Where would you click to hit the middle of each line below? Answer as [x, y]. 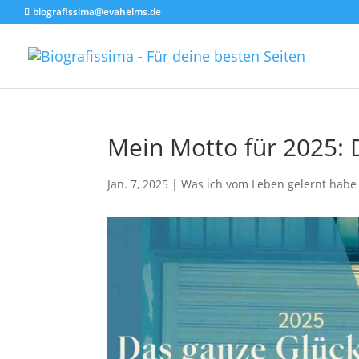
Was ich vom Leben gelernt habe [269, 184]
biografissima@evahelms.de [97, 12]
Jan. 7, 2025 [138, 184]
